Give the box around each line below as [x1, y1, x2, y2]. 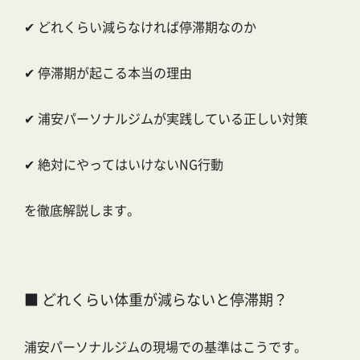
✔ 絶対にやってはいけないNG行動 [24, 154, 223, 174]
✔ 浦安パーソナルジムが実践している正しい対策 [24, 108, 308, 129]
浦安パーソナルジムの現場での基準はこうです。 [24, 337, 307, 357]
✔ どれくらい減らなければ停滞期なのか [24, 17, 256, 37]
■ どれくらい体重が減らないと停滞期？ [24, 288, 288, 310]
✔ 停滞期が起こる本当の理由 [24, 63, 192, 83]
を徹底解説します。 [24, 200, 140, 220]
